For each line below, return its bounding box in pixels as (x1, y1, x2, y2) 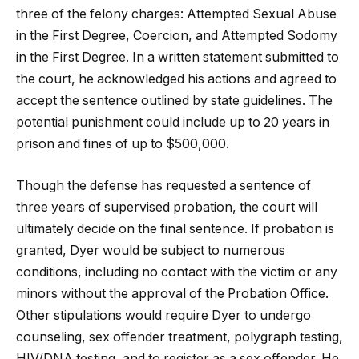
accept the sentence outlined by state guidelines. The (16, 93, 333, 109)
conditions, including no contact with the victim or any (16, 264, 337, 280)
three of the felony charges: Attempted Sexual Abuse (16, 6, 337, 22)
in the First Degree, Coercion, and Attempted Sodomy (16, 28, 337, 44)
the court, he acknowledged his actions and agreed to (16, 71, 337, 87)
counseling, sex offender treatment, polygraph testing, (16, 329, 343, 345)
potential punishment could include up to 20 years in (16, 115, 329, 131)
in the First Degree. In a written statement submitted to (16, 50, 339, 66)
